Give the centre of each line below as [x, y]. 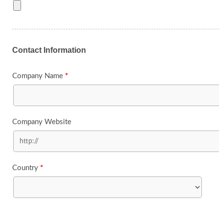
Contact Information [49, 50]
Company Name [39, 76]
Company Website [42, 122]
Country [26, 168]
